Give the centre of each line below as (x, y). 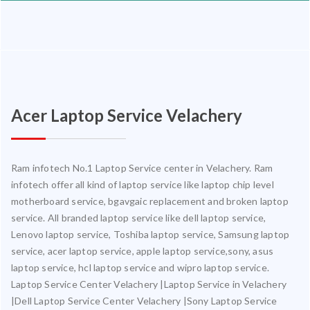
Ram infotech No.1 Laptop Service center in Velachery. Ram (142, 167)
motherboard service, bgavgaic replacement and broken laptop (150, 201)
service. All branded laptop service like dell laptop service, (139, 217)
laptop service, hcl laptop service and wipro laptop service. (140, 267)
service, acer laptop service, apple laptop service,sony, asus (143, 250)
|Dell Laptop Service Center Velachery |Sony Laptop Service (144, 300)
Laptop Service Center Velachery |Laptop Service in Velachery (149, 284)
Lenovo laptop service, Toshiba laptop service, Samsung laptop (151, 234)
